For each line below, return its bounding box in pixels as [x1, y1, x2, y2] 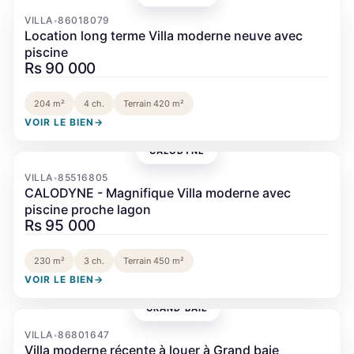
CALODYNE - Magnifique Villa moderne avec [24, 184, 291, 201]
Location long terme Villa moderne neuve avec [24, 27, 303, 43]
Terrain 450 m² [123, 254, 184, 266]
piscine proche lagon [24, 201, 151, 217]
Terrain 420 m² [123, 97, 184, 109]
